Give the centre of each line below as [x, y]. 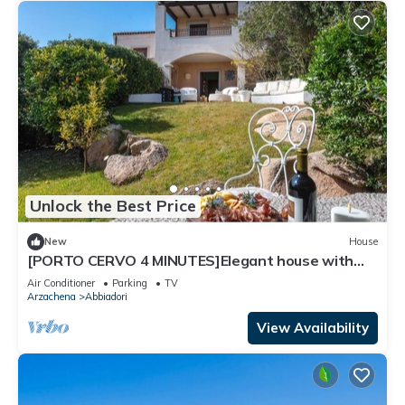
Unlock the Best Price [113, 206]
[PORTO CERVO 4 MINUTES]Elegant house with [190, 260]
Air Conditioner [61, 283]
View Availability [313, 327]
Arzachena [52, 296]
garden [52, 276]
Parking [130, 283]
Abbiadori [106, 296]
